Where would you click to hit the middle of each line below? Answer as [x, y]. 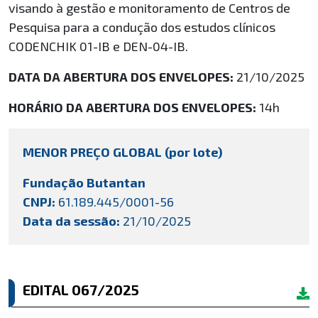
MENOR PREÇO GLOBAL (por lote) [122, 152]
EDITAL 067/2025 [81, 290]
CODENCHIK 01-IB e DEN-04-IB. [98, 46]
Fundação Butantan [84, 182]
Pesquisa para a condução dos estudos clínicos [142, 27]
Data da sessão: [71, 221]
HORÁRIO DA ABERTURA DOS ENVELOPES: [134, 107]
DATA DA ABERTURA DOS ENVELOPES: [121, 77]
